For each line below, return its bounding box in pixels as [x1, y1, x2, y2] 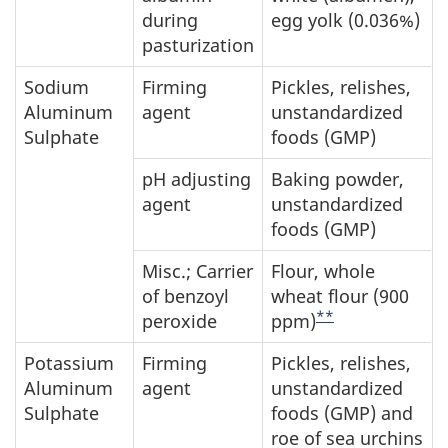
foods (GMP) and [271, 401, 413, 425]
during [142, 8, 198, 32]
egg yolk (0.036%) [271, 8, 420, 32]
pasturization [142, 33, 254, 57]
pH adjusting [142, 167, 251, 191]
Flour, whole [271, 259, 375, 283]
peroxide [142, 309, 217, 333]
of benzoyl [142, 284, 229, 308]
